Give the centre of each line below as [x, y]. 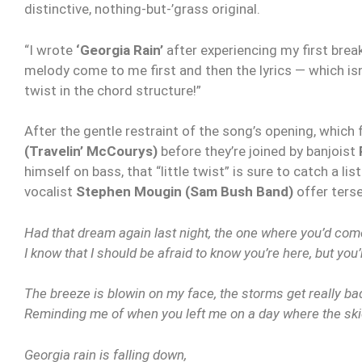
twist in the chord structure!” [113, 90]
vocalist [48, 192]
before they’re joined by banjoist [258, 152]
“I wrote [48, 50]
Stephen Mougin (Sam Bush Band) [183, 192]
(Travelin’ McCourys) [91, 152]
